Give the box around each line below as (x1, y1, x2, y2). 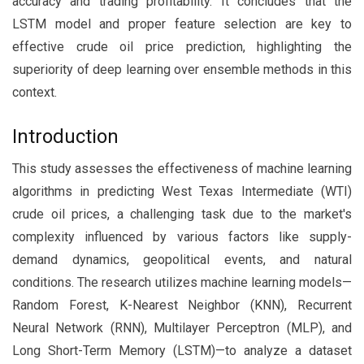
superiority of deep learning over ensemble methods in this (12, 62, 352, 77)
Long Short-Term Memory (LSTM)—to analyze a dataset (12, 343, 352, 358)
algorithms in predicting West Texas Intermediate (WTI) (12, 184, 352, 199)
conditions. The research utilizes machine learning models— (12, 275, 352, 290)
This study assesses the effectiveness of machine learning (12, 161, 352, 176)
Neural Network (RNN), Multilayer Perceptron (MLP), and (12, 320, 352, 336)
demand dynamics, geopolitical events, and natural (12, 252, 352, 267)
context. (12, 84, 57, 100)
